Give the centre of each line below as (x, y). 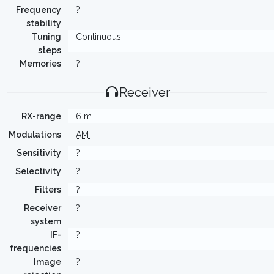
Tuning (46, 37)
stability (44, 23)
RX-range (41, 116)
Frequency (39, 10)
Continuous (98, 37)
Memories (40, 64)
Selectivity (38, 171)
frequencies (35, 248)
